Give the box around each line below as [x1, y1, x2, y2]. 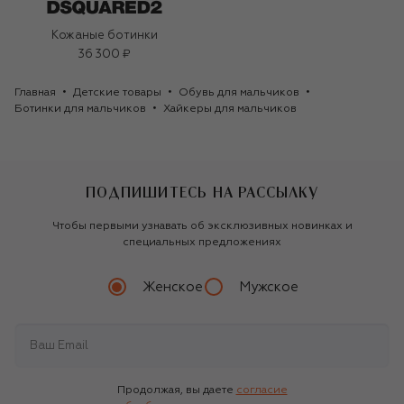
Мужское [238, 280, 298, 294]
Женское [142, 280, 203, 294]
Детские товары [73, 87, 161, 99]
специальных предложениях [123, 237, 281, 249]
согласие [235, 385, 288, 397]
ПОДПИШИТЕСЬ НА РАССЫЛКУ [86, 185, 318, 200]
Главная [14, 87, 56, 99]
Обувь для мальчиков [179, 87, 299, 99]
